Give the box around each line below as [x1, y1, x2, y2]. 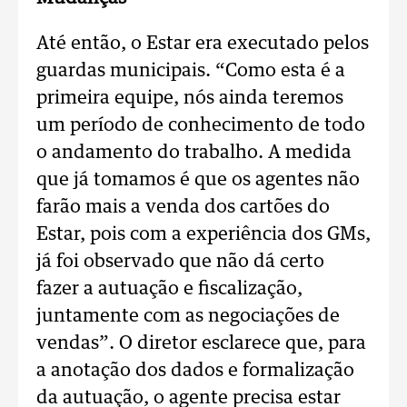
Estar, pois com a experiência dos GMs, [36, 225, 371, 243]
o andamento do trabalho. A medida [36, 144, 352, 162]
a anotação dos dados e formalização [36, 362, 354, 380]
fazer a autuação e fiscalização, [36, 280, 303, 298]
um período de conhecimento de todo [36, 116, 365, 134]
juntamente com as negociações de [36, 307, 340, 325]
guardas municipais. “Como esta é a [36, 62, 345, 80]
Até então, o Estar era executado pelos [36, 35, 369, 53]
